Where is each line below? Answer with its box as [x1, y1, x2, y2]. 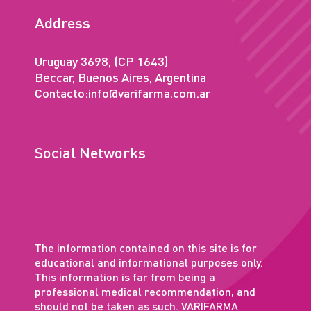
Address [35, 17, 90, 33]
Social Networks [35, 146, 146, 162]
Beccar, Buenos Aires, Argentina [35, 72, 206, 85]
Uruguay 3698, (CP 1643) [35, 56, 168, 69]
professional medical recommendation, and [35, 287, 255, 299]
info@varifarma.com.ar [88, 88, 210, 101]
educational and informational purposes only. [35, 258, 263, 270]
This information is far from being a [35, 273, 215, 285]
